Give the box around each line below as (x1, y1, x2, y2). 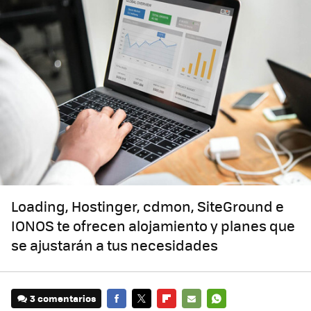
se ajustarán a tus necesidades (11, 235, 218, 255)
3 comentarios (30, 292, 96, 305)
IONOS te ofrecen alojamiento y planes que (11, 215, 295, 236)
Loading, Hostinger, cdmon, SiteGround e (11, 196, 284, 217)
